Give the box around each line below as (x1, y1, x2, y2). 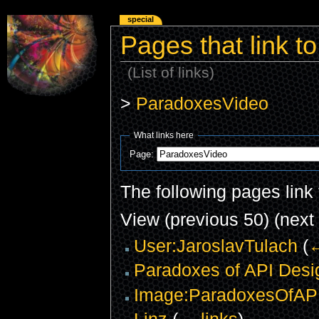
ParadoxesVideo (135, 93, 268, 113)
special (127, 15, 155, 24)
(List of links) (127, 63, 215, 80)
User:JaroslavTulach (133, 236, 298, 256)
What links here (134, 130, 194, 140)
